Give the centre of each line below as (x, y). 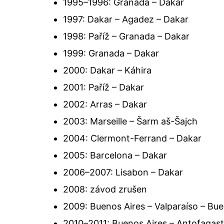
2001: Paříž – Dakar (103, 87)
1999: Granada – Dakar (111, 53)
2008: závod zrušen (105, 189)
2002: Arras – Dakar (105, 104)
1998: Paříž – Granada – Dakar (126, 36)
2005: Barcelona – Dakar (115, 155)
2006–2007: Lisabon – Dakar (123, 172)
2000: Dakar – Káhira (107, 70)
